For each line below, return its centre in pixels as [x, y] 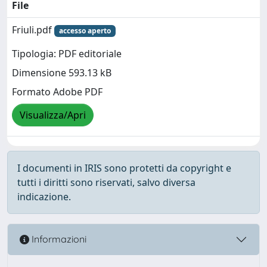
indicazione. [44, 196]
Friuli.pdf [33, 30]
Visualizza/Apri [53, 115]
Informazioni [58, 239]
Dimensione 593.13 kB [62, 73]
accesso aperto [85, 30]
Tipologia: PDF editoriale [67, 54]
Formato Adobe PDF [57, 92]
